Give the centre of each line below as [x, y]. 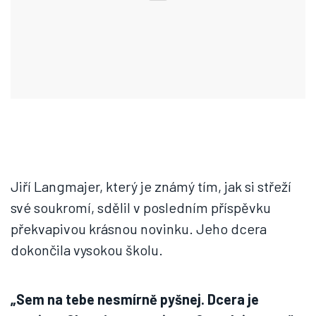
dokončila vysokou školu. [87, 250]
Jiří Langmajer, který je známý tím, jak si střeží [151, 186]
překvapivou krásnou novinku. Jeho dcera [139, 229]
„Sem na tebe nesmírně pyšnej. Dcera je [135, 299]
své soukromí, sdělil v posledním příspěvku [141, 207]
